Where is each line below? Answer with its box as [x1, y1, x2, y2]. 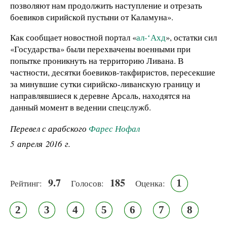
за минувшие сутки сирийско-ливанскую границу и [10, 78, 200, 90]
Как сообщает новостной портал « [10, 31, 136, 43]
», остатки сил [166, 31, 217, 43]
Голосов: [71, 177, 104, 190]
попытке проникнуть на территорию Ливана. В [10, 54, 183, 66]
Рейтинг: [10, 177, 42, 190]
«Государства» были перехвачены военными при [10, 43, 191, 55]
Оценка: [135, 177, 165, 190]
